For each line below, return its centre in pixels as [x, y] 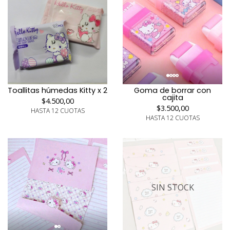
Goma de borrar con [172, 90]
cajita [172, 97]
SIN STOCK [172, 188]
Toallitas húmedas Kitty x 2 [57, 90]
